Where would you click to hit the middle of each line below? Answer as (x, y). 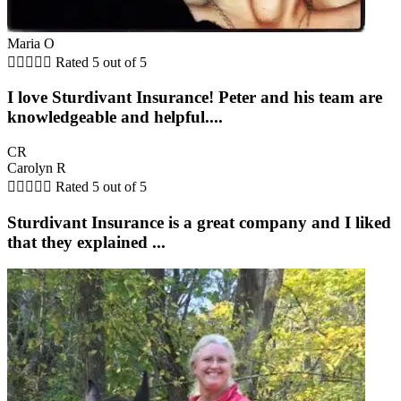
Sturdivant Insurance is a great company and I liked (199, 222)
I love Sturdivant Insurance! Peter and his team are (195, 98)
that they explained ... (86, 242)
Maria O (31, 43)
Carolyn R (37, 168)
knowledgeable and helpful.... (115, 117)
